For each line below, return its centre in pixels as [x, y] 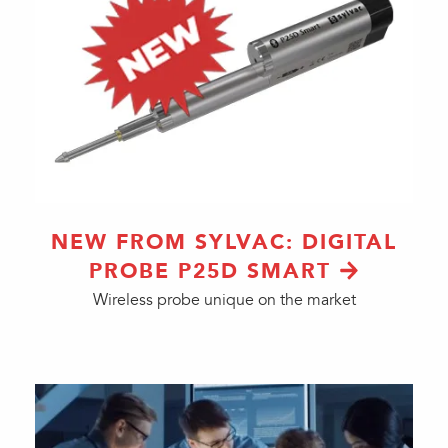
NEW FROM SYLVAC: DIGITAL [224, 242]
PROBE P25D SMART [209, 271]
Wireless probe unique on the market [224, 300]
